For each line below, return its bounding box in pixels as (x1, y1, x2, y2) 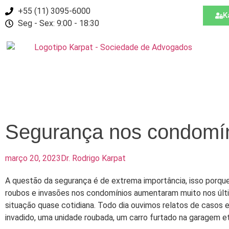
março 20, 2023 (5, 153, 61, 163)
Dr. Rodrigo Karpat (61, 153, 126, 163)
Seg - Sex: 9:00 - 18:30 (18, 18, 99, 28)
